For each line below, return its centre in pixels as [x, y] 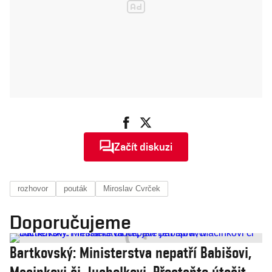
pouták [76, 189]
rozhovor [33, 189]
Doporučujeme [70, 222]
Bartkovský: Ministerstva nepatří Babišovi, [131, 253]
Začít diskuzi [143, 147]
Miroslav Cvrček [132, 189]
